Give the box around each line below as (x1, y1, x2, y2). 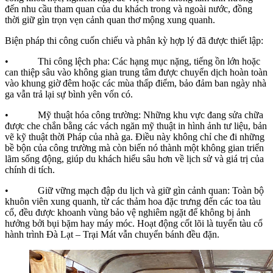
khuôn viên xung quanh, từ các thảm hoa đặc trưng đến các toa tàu (5, 196, 261, 207)
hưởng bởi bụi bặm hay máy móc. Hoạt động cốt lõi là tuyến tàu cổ (5, 218, 263, 229)
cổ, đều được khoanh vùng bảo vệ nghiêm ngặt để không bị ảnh (5, 207, 250, 218)
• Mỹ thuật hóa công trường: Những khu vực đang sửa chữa (5, 109, 263, 120)
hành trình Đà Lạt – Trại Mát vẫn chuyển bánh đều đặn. (5, 229, 219, 239)
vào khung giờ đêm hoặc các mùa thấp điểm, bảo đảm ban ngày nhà (5, 77, 266, 88)
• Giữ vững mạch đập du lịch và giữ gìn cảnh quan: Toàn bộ (5, 185, 264, 196)
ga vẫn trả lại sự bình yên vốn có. (5, 88, 133, 99)
